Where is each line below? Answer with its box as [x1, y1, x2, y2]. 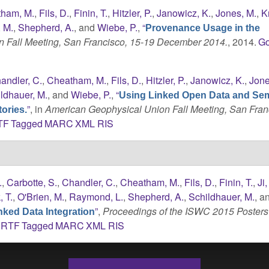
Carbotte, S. [7, 175, 58, 189]
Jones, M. [216, 5, 257, 20]
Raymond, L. [69, 189, 124, 204]
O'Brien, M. [17, 189, 65, 204]
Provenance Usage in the [145, 22, 261, 33]
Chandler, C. [62, 175, 116, 189]
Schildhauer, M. [189, 189, 255, 204]
